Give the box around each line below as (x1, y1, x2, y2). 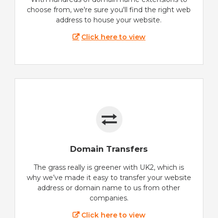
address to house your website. (56, 16, 162, 25)
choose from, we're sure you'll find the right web (27, 5, 191, 15)
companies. (90, 193, 128, 202)
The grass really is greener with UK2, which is (34, 163, 184, 172)
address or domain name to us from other (37, 183, 181, 192)
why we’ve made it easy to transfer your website (27, 173, 191, 182)
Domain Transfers (70, 144, 148, 154)
